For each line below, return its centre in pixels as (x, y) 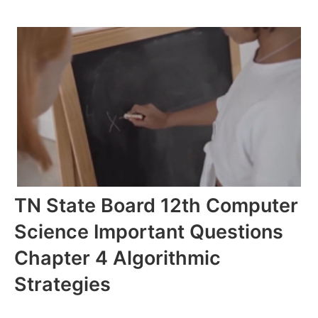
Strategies (62, 284)
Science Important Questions (149, 232)
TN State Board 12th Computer (156, 205)
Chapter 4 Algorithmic (117, 258)
